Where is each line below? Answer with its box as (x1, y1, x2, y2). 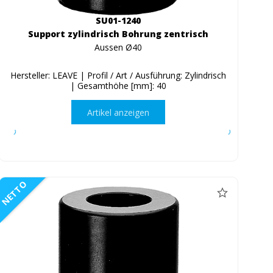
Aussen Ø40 (94, 41, 143, 54)
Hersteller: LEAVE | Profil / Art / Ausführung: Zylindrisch (10, 69, 227, 82)
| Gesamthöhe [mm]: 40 (70, 80, 167, 92)
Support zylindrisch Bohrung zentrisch (28, 28, 209, 40)
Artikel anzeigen (87, 106, 150, 118)
